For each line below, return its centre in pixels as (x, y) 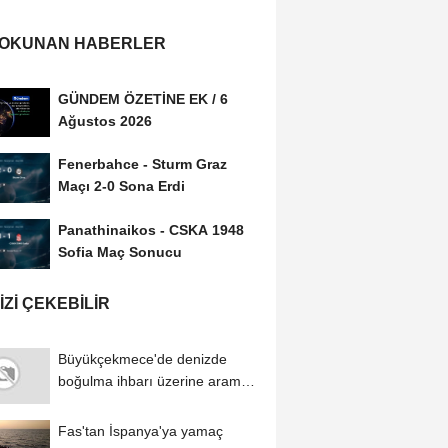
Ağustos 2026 (104, 120)
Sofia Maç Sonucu (119, 252)
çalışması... (93, 403)
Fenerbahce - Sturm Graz (142, 164)
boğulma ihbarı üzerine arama (153, 381)
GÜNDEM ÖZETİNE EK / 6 (142, 98)
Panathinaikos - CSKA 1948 (150, 230)
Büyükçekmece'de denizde (142, 359)
